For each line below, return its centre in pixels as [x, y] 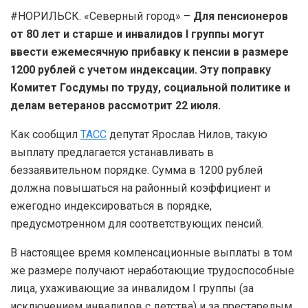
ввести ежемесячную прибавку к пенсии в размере [150, 52]
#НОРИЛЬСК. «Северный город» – [102, 16]
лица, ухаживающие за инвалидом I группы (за [132, 288]
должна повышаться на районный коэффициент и [140, 188]
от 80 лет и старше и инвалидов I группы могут [137, 34]
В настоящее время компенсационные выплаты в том [151, 252]
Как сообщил [45, 134]
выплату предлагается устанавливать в [112, 152]
